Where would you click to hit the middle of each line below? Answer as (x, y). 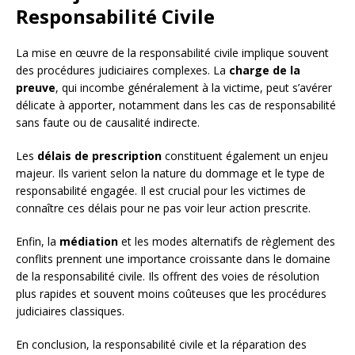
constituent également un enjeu (245, 156)
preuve (36, 88)
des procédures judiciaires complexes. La (122, 71)
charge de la (265, 71)
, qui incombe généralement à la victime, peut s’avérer (194, 88)
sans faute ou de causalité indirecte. (108, 123)
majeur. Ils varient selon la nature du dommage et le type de (170, 174)
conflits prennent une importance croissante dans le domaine (173, 259)
